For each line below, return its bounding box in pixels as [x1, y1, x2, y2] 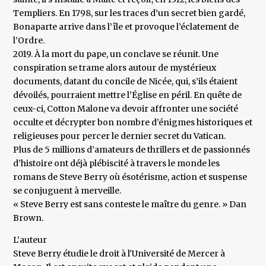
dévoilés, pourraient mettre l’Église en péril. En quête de [13, 90, 242, 101]
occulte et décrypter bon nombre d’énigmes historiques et [13, 117, 253, 128]
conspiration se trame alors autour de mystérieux [13, 62, 217, 74]
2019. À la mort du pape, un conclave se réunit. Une [13, 49, 219, 60]
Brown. [13, 213, 44, 224]
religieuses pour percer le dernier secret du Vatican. [13, 131, 226, 142]
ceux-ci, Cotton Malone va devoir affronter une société [13, 103, 239, 115]
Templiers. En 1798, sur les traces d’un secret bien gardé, [13, 8, 246, 19]
